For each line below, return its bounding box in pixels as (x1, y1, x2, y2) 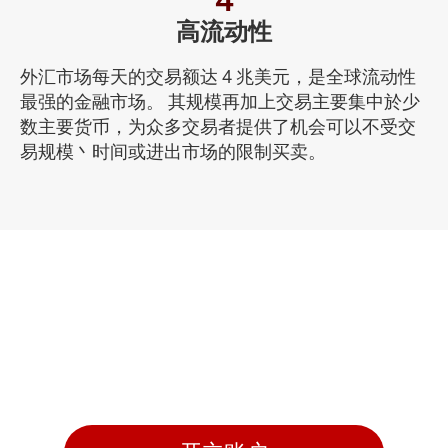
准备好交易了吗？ (80, 326, 368, 372)
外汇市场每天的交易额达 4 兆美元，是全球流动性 (20, 65, 416, 87)
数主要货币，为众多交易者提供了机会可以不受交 (20, 115, 416, 137)
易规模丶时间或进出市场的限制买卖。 (20, 140, 326, 162)
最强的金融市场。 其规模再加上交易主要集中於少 (20, 90, 420, 112)
